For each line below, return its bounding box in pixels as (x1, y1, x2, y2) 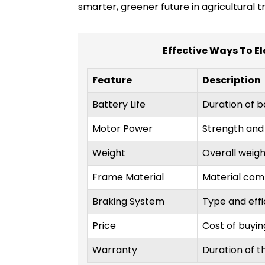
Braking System (92, 195, 164, 209)
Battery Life (92, 98, 146, 112)
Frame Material (92, 170, 164, 185)
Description (202, 73, 261, 88)
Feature (92, 73, 132, 88)
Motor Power (92, 122, 153, 136)
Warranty (92, 243, 137, 257)
